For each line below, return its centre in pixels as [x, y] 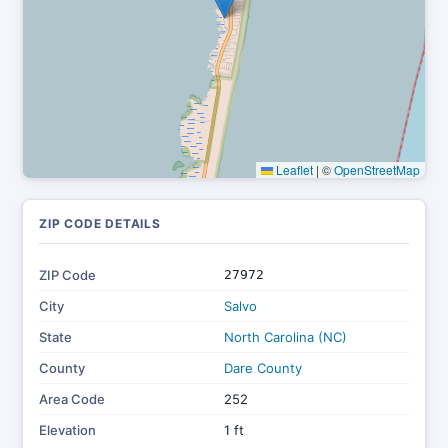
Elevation [67, 430]
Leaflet [293, 169]
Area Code [72, 399]
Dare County [263, 368]
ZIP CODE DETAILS [100, 223]
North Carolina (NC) [285, 337]
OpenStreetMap [377, 169]
